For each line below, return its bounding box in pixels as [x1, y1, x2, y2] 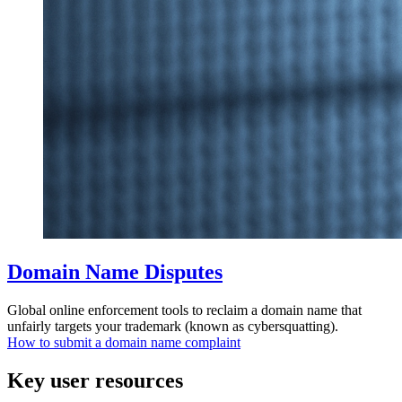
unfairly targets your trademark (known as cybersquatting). [7, 318, 338, 334]
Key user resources [7, 368, 183, 392]
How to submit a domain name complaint [7, 334, 240, 350]
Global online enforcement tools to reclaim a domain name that [7, 301, 362, 318]
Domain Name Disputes [7, 259, 223, 284]
